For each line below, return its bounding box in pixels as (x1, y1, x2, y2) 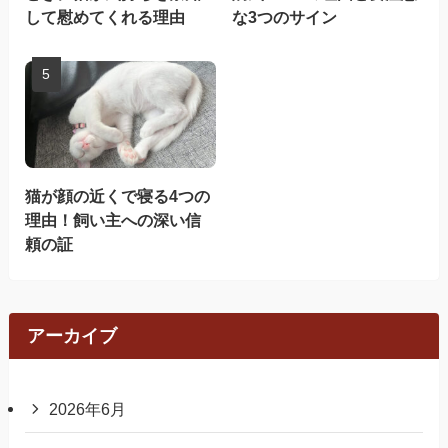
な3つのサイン (232, 7, 338, 26)
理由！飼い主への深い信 (24, 211, 201, 230)
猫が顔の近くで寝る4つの (24, 187, 210, 206)
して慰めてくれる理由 (24, 7, 185, 26)
